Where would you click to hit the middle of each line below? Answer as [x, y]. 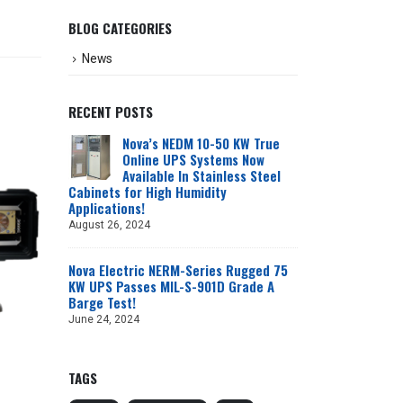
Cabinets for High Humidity [148, 191]
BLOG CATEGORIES [120, 28]
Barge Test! [102, 302]
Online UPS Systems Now [193, 159]
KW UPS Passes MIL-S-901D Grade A [171, 286]
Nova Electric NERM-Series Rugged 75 [178, 269]
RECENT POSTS [111, 111]
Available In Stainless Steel [201, 175]
